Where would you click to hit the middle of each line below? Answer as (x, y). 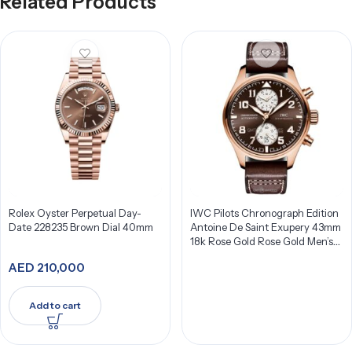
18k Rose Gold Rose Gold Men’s (261, 241)
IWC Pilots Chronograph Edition (264, 213)
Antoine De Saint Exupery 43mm (265, 227)
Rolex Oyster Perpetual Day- (75, 213)
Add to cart (55, 305)
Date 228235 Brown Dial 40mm (81, 227)
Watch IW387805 (231, 255)
